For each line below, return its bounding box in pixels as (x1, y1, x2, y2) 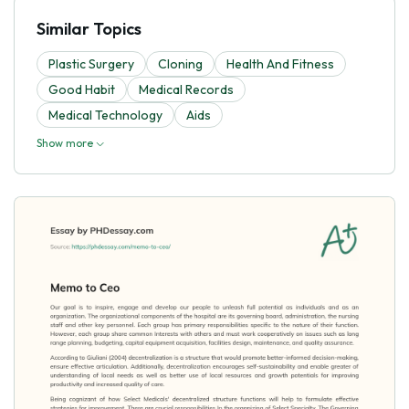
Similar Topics (37, 17, 142, 39)
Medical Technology (48, 106, 163, 123)
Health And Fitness (226, 55, 334, 72)
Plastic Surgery (48, 55, 134, 72)
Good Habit (48, 80, 115, 98)
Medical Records (139, 80, 234, 98)
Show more (37, 135, 96, 150)
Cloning (158, 55, 203, 72)
